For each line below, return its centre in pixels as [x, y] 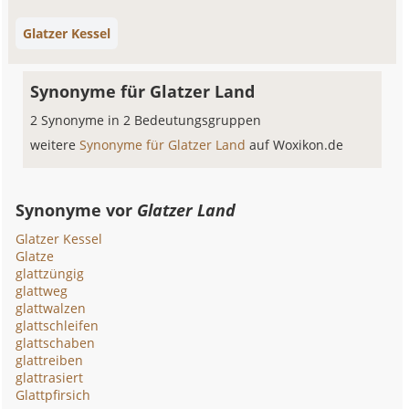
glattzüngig [50, 273]
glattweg [42, 291]
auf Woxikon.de [297, 145]
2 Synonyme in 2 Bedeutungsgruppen [146, 120]
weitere [55, 145]
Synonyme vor [77, 210]
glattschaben [56, 343]
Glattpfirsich [53, 395]
